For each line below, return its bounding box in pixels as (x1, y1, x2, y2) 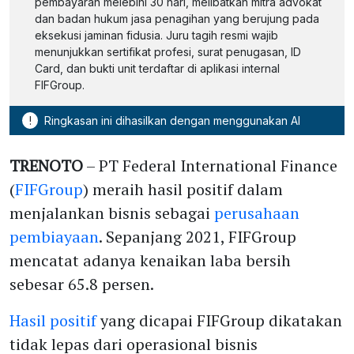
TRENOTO (9, 154, 83, 176)
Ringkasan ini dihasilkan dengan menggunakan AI (41, 113, 300, 127)
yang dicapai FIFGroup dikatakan (96, 309, 342, 331)
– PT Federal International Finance (83, 154, 337, 176)
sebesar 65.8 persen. (9, 273, 154, 295)
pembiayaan (9, 225, 99, 247)
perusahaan (214, 201, 299, 224)
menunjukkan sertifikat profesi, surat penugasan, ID (35, 44, 301, 58)
